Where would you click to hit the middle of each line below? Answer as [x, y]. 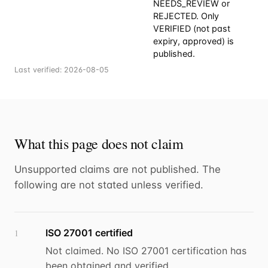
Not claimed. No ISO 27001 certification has [146, 251]
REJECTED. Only [186, 16]
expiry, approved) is [194, 41]
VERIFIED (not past [192, 29]
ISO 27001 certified [89, 233]
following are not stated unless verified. [109, 185]
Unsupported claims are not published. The [118, 170]
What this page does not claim [99, 144]
